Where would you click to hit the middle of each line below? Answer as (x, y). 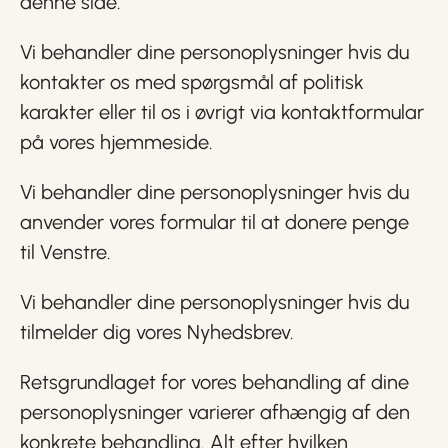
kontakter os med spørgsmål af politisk (192, 82)
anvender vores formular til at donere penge (214, 222)
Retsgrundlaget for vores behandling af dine (214, 382)
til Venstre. (65, 252)
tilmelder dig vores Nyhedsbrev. (157, 332)
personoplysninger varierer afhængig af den (215, 412)
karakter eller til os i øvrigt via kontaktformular (222, 112)
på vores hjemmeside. (116, 142)
